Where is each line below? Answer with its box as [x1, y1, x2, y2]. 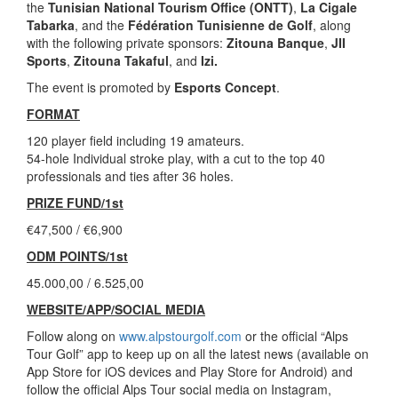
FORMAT [27, 104, 80, 123]
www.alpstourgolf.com [119, 326, 242, 345]
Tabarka [27, 15, 75, 34]
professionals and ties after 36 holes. [27, 166, 234, 185]
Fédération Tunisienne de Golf [128, 15, 313, 34]
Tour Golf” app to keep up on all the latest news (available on [27, 344, 369, 362]
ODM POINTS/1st [27, 246, 128, 265]
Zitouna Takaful [74, 51, 169, 69]
